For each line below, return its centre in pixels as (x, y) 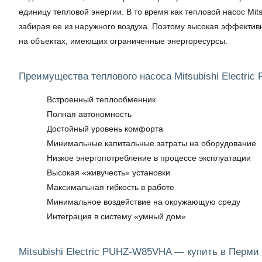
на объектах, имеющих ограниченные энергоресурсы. (123, 41)
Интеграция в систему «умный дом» (116, 216)
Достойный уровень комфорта (105, 129)
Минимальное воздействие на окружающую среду (144, 202)
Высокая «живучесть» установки (108, 173)
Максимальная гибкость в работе (111, 187)
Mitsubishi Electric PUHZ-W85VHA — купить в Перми (139, 252)
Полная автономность (89, 114)
